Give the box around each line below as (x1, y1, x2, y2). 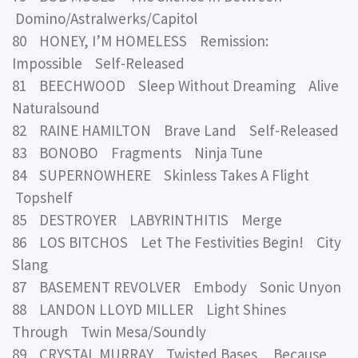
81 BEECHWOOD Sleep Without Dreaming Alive (12, 75, 339, 95)
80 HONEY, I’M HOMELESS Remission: (12, 30, 268, 50)
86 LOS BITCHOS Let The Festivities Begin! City (12, 232, 341, 252)
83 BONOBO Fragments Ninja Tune (12, 142, 263, 162)
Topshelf (12, 187, 73, 207)
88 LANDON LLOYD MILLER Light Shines (12, 299, 286, 319)
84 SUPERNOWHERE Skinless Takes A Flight (12, 165, 316, 185)
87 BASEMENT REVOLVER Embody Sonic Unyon (12, 276, 341, 296)
